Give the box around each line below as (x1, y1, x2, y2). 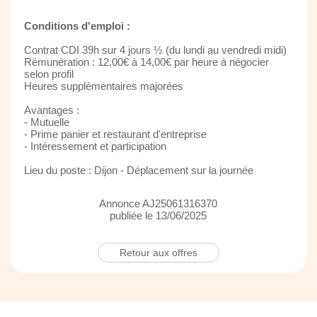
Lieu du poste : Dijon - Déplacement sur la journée (23, 163, 253, 176)
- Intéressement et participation (23, 139, 166, 152)
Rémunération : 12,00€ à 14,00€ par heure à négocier (23, 55, 269, 68)
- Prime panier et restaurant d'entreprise (23, 127, 207, 140)
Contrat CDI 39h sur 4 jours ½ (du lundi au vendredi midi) (23, 43, 287, 56)
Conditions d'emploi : (23, 19, 130, 32)
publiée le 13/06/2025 (110, 209, 207, 221)
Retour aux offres (119, 246, 197, 258)
